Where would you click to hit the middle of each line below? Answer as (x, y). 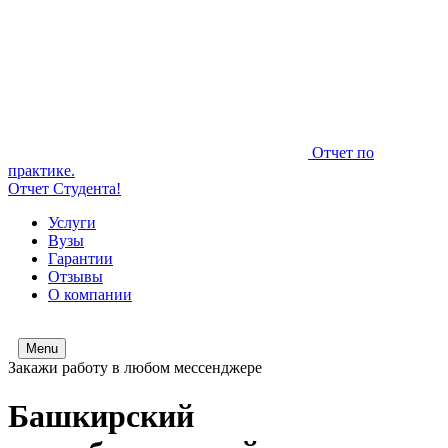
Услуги (72, 222)
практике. (41, 170)
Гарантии (80, 258)
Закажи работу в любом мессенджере (135, 367)
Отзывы (75, 276)
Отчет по (343, 152)
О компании (90, 294)
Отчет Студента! (64, 188)
